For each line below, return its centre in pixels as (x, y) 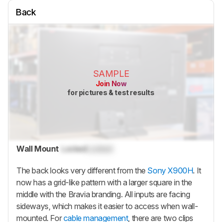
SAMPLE (111, 74)
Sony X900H (170, 170)
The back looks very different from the (82, 170)
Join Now (111, 84)
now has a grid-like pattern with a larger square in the (105, 182)
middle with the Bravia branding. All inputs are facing (103, 194)
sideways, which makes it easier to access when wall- (107, 206)
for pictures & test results (111, 93)
